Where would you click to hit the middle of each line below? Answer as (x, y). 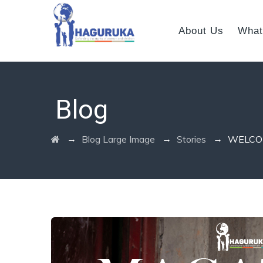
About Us (201, 31)
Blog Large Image (118, 139)
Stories (191, 139)
